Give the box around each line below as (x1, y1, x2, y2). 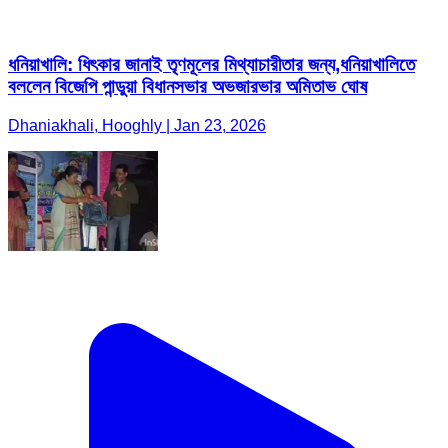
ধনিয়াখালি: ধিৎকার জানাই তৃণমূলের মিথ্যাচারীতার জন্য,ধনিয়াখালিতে (8, 53, 415, 75)
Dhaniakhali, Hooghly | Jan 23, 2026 (8, 116, 266, 134)
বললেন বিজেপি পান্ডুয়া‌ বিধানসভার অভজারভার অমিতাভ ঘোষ (8, 75, 367, 97)
